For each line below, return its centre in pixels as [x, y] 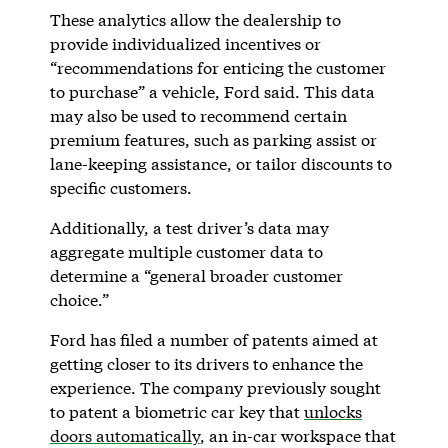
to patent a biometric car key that [176, 411]
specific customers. [122, 187]
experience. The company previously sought [215, 387]
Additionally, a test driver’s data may [189, 227]
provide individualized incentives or [185, 43]
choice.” [81, 299]
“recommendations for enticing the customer [217, 67]
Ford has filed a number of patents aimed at [213, 339]
